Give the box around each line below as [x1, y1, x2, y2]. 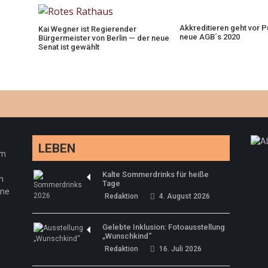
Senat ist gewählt [38, 42, 99, 51]
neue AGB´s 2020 [179, 32, 240, 41]
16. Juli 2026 [159, 244, 202, 253]
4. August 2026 [159, 191, 211, 200]
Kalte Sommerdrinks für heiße [102, 169, 209, 179]
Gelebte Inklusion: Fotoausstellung [102, 222, 226, 232]
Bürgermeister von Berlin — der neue [38, 33, 169, 42]
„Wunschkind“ [102, 231, 152, 240]
